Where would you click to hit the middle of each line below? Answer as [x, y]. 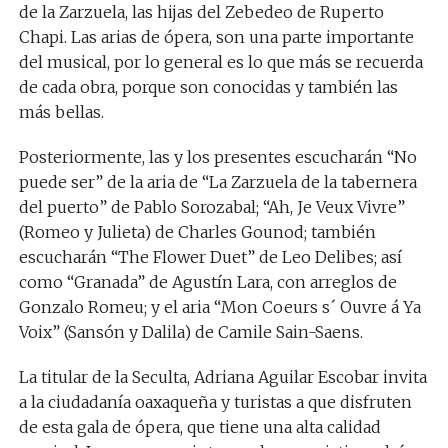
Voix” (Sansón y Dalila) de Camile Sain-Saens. [190, 332]
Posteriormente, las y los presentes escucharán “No [217, 157]
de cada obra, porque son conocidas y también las [208, 87]
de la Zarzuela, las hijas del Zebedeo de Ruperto [201, 12]
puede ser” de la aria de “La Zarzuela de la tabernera [217, 182]
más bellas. [61, 112]
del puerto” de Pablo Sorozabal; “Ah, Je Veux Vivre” [211, 207]
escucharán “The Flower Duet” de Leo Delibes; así [210, 257]
